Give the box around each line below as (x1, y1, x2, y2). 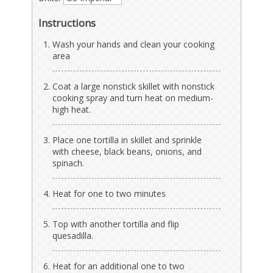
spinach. (52, 157, 85, 169)
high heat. (52, 104, 91, 116)
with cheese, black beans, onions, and (52, 146, 202, 158)
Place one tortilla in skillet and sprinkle (52, 134, 202, 146)
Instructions (38, 16, 96, 30)
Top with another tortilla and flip (52, 218, 180, 230)
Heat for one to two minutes (52, 188, 166, 200)
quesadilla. (52, 230, 94, 242)
